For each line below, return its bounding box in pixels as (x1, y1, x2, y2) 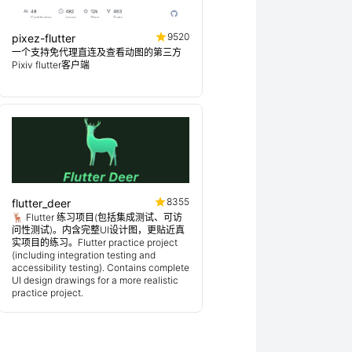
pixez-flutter (12, 31, 75, 45)
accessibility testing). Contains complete (12, 262, 189, 273)
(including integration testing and (12, 249, 156, 261)
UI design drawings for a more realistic (12, 274, 178, 286)
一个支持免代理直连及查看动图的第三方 (12, 46, 181, 58)
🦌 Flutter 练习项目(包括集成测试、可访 (12, 211, 182, 223)
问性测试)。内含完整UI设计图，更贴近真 (12, 224, 185, 236)
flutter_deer (12, 196, 71, 210)
